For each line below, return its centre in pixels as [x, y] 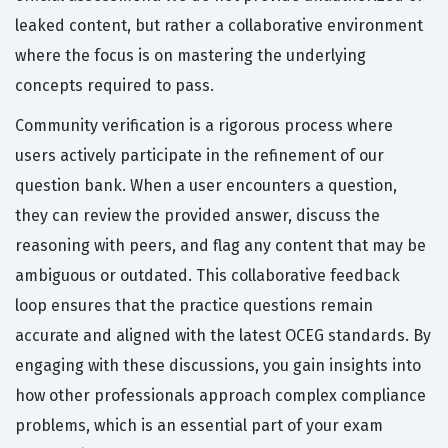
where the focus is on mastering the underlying [190, 56]
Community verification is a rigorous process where [204, 126]
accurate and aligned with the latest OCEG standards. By [223, 336]
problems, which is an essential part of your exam [199, 426]
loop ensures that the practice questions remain [194, 306]
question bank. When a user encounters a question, [206, 186]
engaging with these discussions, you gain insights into [218, 366]
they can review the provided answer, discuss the [197, 216]
